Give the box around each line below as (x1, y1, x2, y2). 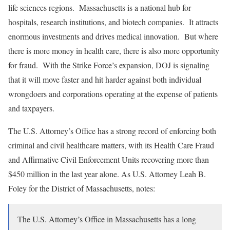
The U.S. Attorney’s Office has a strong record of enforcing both (8, 125, 216, 136)
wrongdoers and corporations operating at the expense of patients (8, 88, 218, 99)
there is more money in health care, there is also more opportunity (8, 45, 219, 56)
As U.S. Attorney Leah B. (119, 168, 206, 179)
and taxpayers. (8, 102, 54, 113)
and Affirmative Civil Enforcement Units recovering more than (8, 154, 209, 165)
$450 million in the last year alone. (8, 168, 119, 179)
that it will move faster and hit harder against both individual (8, 73, 201, 85)
